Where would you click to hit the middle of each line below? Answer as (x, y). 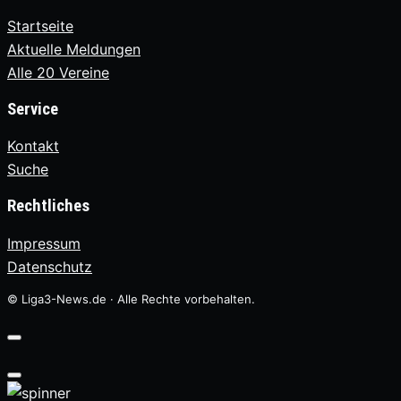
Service (33, 109)
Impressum (44, 243)
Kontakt (33, 146)
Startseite (40, 26)
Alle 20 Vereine (58, 72)
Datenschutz (50, 266)
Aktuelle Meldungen (74, 49)
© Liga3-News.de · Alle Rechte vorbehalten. (131, 299)
